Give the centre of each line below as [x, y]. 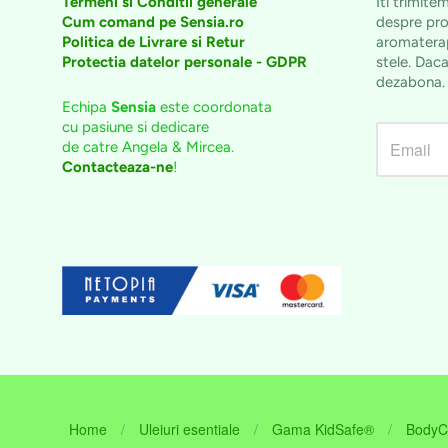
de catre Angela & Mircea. [148, 146]
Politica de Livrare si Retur [153, 42]
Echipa [84, 106]
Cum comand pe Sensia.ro [153, 22]
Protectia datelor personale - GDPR [184, 62]
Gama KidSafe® [323, 428]
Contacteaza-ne [117, 166]
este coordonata [214, 106]
